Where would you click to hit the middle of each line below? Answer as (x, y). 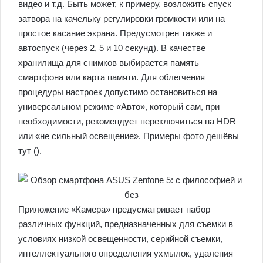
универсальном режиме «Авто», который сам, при (119, 106)
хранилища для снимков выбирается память (109, 62)
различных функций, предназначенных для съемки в (126, 224)
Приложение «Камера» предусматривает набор (114, 209)
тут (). (30, 150)
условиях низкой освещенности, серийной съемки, (120, 238)
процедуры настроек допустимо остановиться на (118, 92)
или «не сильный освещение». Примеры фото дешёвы (129, 136)
